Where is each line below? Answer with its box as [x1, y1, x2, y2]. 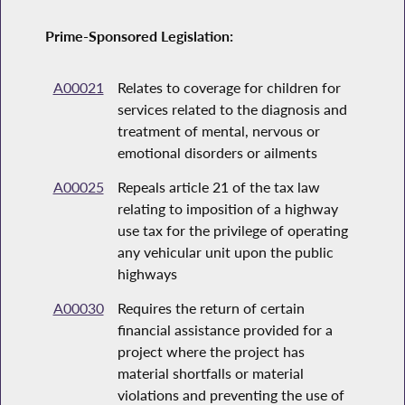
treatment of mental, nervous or [117, 122, 320, 140]
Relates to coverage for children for [117, 79, 341, 97]
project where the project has [117, 343, 305, 361]
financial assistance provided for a [117, 321, 333, 339]
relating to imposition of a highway [117, 200, 338, 218]
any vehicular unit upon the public [117, 243, 334, 261]
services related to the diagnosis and [117, 100, 347, 118]
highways [117, 265, 177, 283]
